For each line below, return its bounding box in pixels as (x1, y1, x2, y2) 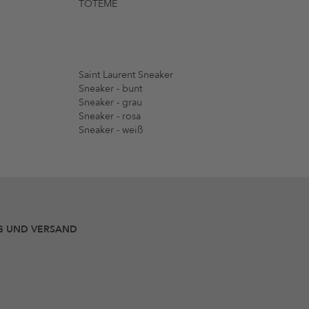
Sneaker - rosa (79, 110, 141, 123)
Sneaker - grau (79, 96, 142, 110)
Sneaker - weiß (79, 123, 143, 137)
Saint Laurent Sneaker (79, 68, 173, 82)
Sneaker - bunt (79, 82, 142, 96)
